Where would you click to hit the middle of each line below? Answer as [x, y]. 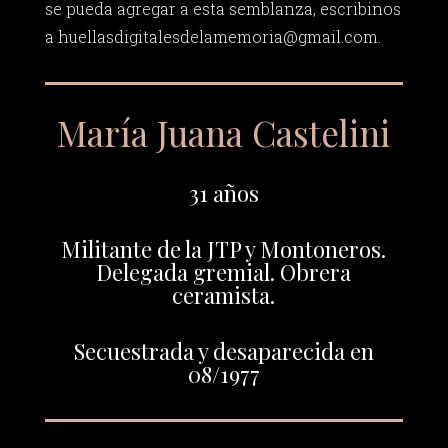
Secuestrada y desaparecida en [223, 350]
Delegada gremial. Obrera [224, 271]
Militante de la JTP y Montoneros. [224, 248]
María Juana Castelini [224, 132]
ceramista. [224, 294]
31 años [223, 192]
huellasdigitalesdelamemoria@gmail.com [217, 37]
